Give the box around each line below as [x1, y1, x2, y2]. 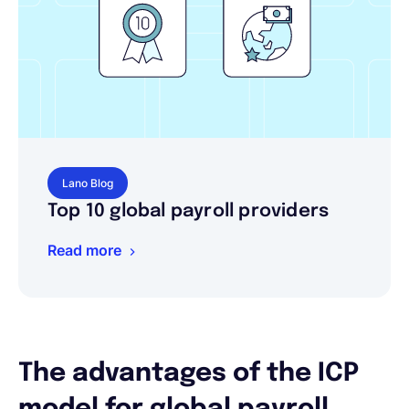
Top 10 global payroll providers [47, 202, 330, 221]
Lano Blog [62, 176, 113, 190]
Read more [47, 241, 121, 259]
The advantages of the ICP [18, 361, 359, 387]
